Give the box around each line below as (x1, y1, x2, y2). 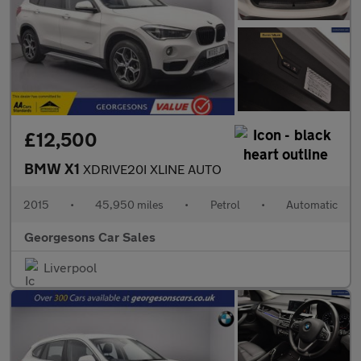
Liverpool (44, 259, 97, 276)
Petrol (210, 197, 240, 212)
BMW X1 (24, 160, 83, 178)
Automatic (285, 197, 338, 212)
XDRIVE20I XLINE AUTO (83, 161, 222, 177)
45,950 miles (95, 197, 164, 212)
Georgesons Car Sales (24, 229, 156, 245)
